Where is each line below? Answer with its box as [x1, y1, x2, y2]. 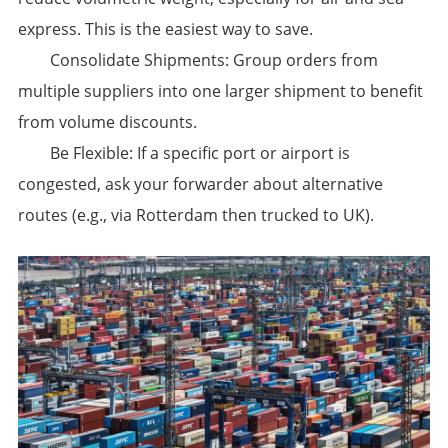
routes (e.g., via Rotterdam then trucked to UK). [17, 204, 374, 227]
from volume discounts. [17, 111, 197, 134]
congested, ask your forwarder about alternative [17, 173, 383, 196]
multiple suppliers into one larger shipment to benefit [17, 80, 423, 103]
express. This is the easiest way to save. [17, 18, 313, 41]
